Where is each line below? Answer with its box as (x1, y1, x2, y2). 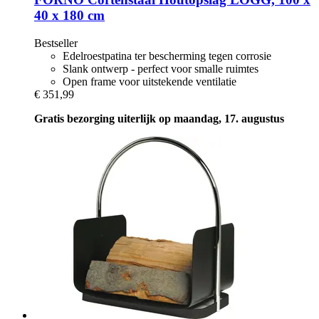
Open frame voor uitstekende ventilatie (63, 75, 236, 88)
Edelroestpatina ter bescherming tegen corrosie (63, 49, 271, 62)
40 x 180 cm (34, 8, 105, 23)
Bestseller (34, 36, 78, 49)
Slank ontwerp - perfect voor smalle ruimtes (63, 62, 258, 75)
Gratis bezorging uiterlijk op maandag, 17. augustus (34, 112, 284, 125)
